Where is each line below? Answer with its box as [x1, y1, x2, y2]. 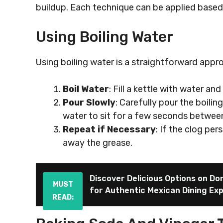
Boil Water [63, 84, 109, 95]
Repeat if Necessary [63, 124, 156, 135]
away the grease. [63, 137, 132, 148]
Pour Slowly [63, 97, 115, 108]
